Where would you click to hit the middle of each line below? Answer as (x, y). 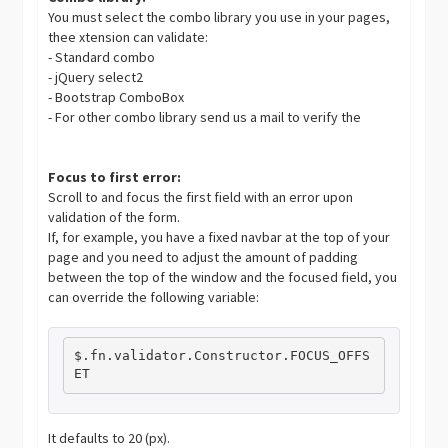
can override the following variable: (154, 296)
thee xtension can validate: (128, 36)
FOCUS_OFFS (329, 356)
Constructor (237, 356)
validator (149, 356)
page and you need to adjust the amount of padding (203, 256)
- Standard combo (102, 56)
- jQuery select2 (96, 76)
